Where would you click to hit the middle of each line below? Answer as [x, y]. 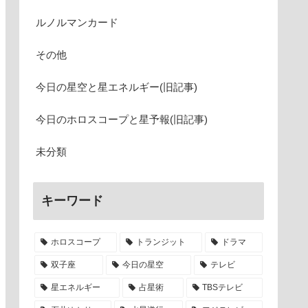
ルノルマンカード [77, 22]
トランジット [161, 242]
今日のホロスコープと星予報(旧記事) [122, 119]
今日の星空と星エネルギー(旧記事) [117, 87]
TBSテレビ [223, 287]
